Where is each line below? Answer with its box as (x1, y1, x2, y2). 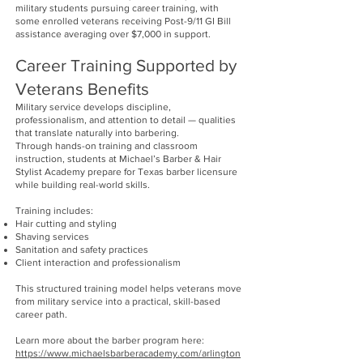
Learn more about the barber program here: (15, 335, 204, 346)
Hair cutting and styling (15, 218, 117, 229)
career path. (15, 309, 67, 320)
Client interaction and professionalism (15, 257, 181, 268)
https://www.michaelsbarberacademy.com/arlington (15, 348, 241, 359)
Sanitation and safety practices (15, 244, 148, 255)
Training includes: (15, 205, 93, 216)
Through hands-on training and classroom (15, 140, 198, 152)
